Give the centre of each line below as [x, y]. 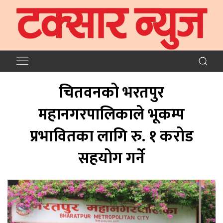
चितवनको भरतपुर [111, 93]
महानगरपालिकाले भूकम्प [111, 114]
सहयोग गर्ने [111, 158]
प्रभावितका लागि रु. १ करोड [111, 136]
